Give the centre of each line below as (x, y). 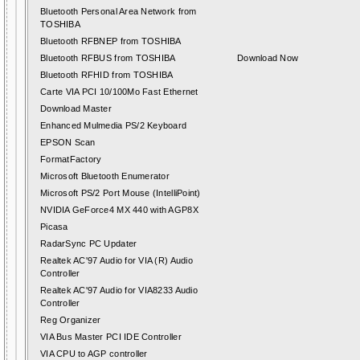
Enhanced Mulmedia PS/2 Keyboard (114, 125)
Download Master (76, 108)
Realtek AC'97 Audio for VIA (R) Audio (117, 260)
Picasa (54, 227)
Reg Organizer (71, 320)
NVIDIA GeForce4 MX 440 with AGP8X (119, 210)
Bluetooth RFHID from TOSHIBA (107, 75)
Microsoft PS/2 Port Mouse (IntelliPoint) (121, 193)
